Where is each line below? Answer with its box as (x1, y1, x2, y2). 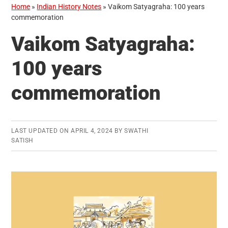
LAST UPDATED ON (11, 127, 71, 135)
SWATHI (124, 127, 149, 135)
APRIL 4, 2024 (71, 127, 113, 135)
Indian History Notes (37, 3, 102, 11)
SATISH (11, 137, 34, 145)
